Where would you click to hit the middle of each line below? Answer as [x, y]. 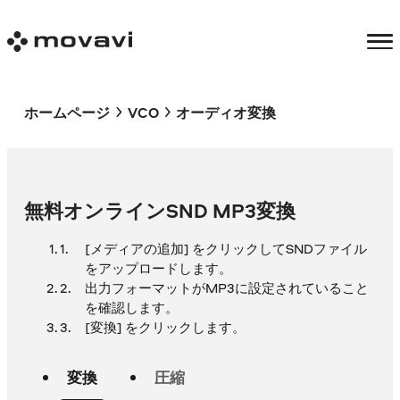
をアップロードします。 [158, 269]
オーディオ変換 [225, 112]
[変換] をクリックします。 [165, 328]
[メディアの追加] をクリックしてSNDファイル [225, 249]
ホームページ [67, 112]
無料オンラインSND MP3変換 [160, 211]
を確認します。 [131, 308]
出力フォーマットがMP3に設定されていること [226, 288]
